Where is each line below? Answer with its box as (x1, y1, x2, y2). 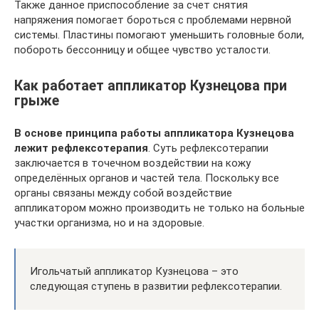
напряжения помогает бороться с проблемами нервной (14, 14, 291, 26)
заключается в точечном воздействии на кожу (14, 157, 251, 170)
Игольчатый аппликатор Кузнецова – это (30, 265, 239, 278)
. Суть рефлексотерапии (148, 142, 268, 155)
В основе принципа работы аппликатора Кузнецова (14, 127, 294, 140)
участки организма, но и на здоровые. (14, 216, 204, 230)
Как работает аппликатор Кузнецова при (14, 78, 287, 95)
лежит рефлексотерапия (14, 142, 148, 155)
